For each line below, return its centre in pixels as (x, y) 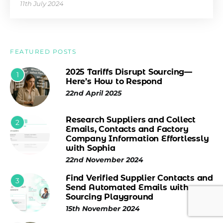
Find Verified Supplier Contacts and (139, 178)
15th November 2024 (103, 209)
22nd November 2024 (105, 160)
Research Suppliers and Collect (131, 120)
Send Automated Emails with (127, 187)
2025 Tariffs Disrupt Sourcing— (129, 72)
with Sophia (91, 148)
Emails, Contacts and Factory (127, 129)
